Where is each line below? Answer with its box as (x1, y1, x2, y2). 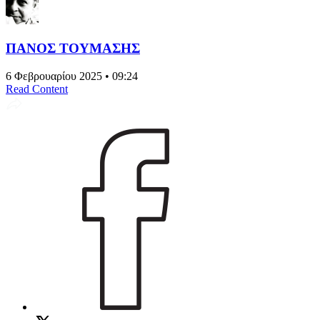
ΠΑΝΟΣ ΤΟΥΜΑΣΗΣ (6, 40, 140, 56)
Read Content (6, 82, 68, 95)
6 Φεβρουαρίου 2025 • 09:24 (6, 69, 138, 82)
